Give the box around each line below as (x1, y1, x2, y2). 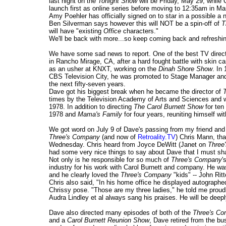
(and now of (100, 133, 138, 141)
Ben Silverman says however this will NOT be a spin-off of (49, 20, 221, 28)
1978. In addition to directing (49, 103, 134, 111)
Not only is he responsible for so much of (49, 156, 171, 164)
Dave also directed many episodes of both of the (49, 209, 193, 217)
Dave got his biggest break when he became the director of (49, 88, 223, 96)
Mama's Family (78, 110, 122, 119)
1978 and (49, 110, 78, 119)
